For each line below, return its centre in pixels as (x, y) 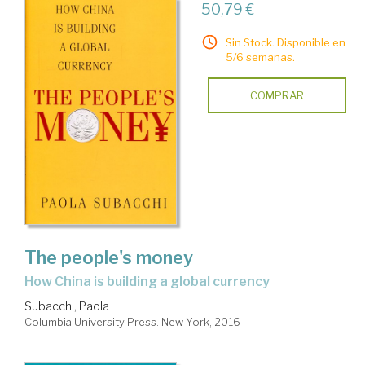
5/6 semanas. (260, 57)
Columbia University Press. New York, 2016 (132, 322)
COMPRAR (277, 96)
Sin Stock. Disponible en (285, 43)
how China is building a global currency (152, 282)
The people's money (109, 258)
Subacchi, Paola (67, 306)
